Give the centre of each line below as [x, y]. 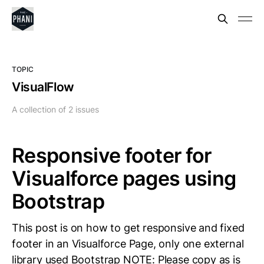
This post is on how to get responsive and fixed [128, 228]
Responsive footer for [112, 155]
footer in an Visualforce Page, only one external [128, 244]
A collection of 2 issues [55, 109]
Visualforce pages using [124, 178]
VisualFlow [43, 87]
